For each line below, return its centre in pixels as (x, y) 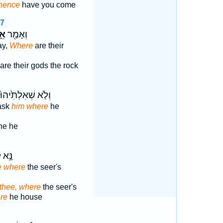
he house (25, 197)
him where (30, 106)
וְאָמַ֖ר (16, 34)
